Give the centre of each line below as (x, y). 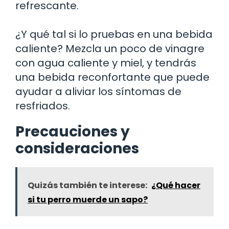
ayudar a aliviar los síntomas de (98, 91)
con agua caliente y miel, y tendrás (106, 63)
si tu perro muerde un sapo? (88, 199)
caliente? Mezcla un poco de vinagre (110, 48)
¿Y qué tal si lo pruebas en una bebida (114, 34)
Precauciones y (73, 131)
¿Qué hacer (176, 185)
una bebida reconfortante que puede (112, 77)
